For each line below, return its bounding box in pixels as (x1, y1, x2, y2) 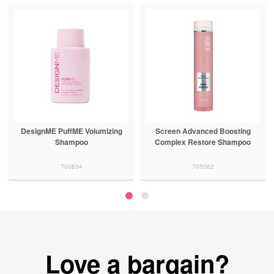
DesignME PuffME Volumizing (20, 125, 122, 137)
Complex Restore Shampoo (155, 136, 251, 148)
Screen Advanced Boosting (155, 125, 251, 137)
